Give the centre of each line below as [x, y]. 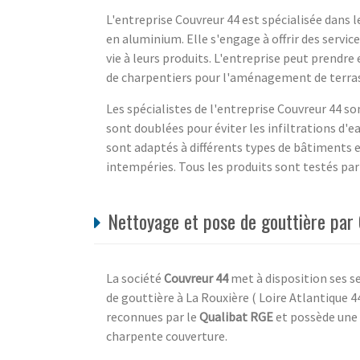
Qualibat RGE [236, 316]
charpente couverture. [167, 335]
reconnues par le [153, 316]
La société [135, 278]
